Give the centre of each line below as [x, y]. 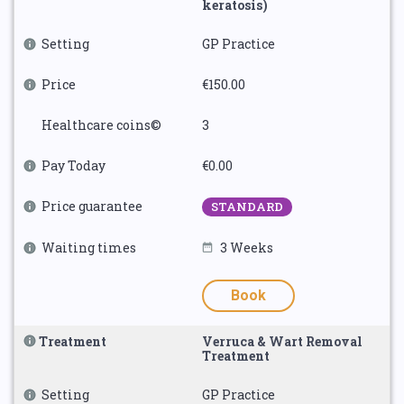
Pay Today [73, 165]
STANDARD [247, 207]
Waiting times [89, 248]
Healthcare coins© [101, 125]
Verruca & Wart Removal [282, 341]
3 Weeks [247, 248]
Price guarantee [92, 206]
